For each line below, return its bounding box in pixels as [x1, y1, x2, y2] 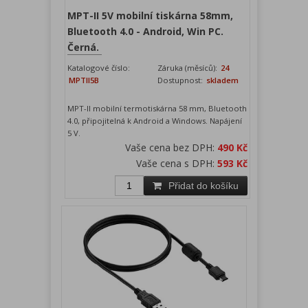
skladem [204, 75, 239, 86]
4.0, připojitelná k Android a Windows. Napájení [67, 115, 243, 126]
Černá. [67, 41, 100, 54]
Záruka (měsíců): [157, 63, 220, 74]
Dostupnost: [157, 75, 203, 86]
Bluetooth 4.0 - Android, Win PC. [67, 25, 224, 38]
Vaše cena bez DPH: [125, 141, 218, 155]
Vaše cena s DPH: [136, 157, 218, 170]
